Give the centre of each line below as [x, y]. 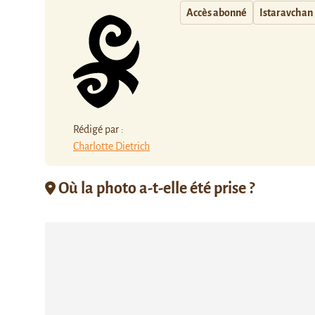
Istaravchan [286, 13]
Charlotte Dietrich [111, 146]
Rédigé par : [98, 129]
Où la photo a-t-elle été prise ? [155, 188]
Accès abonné [217, 13]
